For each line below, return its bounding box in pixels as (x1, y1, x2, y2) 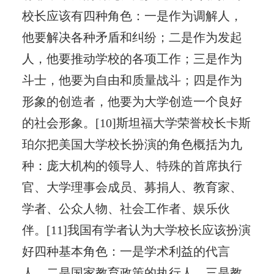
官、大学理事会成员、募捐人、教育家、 (21, 180, 242, 194)
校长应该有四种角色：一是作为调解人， (21, 9, 242, 23)
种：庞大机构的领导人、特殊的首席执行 (21, 158, 242, 172)
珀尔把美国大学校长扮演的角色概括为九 (21, 137, 242, 151)
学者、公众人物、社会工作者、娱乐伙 (21, 201, 230, 215)
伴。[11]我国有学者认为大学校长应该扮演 (21, 223, 251, 237)
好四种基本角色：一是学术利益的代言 (21, 244, 230, 258)
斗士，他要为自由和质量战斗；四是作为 (21, 73, 242, 87)
